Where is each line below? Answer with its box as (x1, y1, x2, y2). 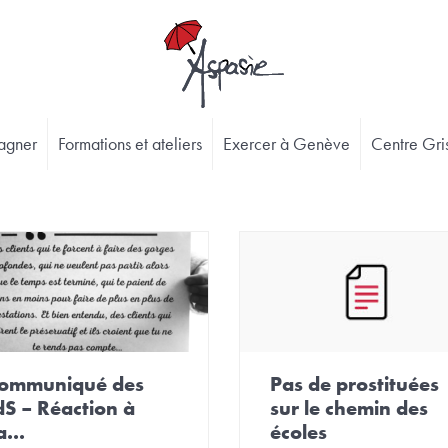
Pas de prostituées (269, 371, 439, 398)
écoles (269, 419, 327, 446)
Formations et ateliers (57, 132, 202, 156)
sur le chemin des (269, 395, 428, 422)
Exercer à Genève (222, 132, 350, 156)
